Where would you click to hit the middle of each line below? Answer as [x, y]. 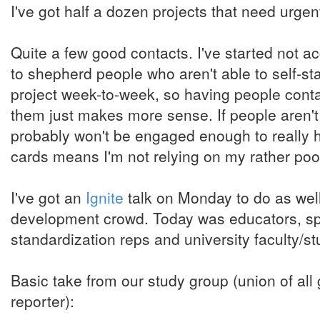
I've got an [48, 197]
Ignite [105, 197]
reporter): [42, 301]
